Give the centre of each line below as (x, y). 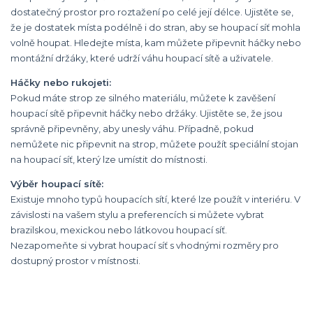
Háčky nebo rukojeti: (61, 82)
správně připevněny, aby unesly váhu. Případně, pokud (132, 129)
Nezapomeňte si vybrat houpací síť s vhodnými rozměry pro (145, 245)
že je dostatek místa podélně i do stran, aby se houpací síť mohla (155, 27)
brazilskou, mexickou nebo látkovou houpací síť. (119, 230)
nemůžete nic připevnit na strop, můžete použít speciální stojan (154, 144)
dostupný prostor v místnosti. (75, 261)
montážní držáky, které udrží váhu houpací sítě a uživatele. (142, 58)
